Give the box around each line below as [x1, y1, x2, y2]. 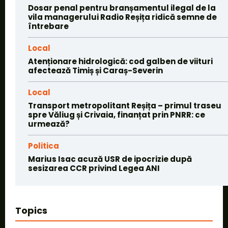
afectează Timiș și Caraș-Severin [28, 65, 163, 76]
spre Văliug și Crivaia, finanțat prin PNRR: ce [28, 109, 205, 121]
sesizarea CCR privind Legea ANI [28, 163, 160, 174]
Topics [15, 204, 47, 217]
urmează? [28, 119, 70, 130]
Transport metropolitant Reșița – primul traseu [28, 100, 221, 111]
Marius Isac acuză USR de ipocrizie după [28, 154, 192, 165]
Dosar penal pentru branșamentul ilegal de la [28, 3, 216, 14]
